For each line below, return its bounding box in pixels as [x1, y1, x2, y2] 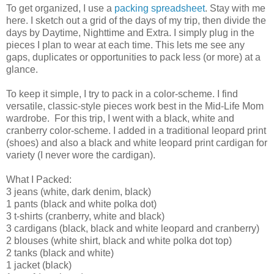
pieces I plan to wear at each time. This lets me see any [6, 40, 245, 51]
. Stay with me [205, 3, 265, 14]
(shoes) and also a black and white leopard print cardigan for [6, 138, 267, 149]
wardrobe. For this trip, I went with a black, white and [6, 113, 234, 124]
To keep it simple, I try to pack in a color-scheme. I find [6, 89, 238, 100]
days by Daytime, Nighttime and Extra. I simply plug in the [6, 28, 254, 39]
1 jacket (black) [6, 260, 72, 271]
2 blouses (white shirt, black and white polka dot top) [6, 235, 232, 246]
